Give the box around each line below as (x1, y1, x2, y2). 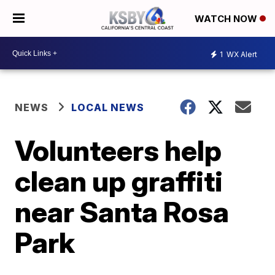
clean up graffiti (15, 164, 223, 198)
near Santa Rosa (15, 195, 230, 229)
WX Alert (225, 49, 257, 59)
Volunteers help (15, 133, 222, 168)
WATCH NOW (195, 13, 260, 25)
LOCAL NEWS (71, 101, 145, 114)
